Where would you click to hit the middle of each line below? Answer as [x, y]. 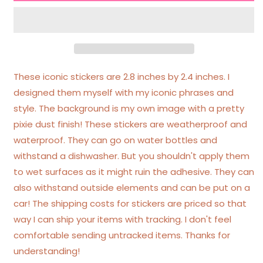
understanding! [47, 251]
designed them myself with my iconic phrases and [124, 92]
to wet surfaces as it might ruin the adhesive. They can [134, 171]
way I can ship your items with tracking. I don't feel [122, 219]
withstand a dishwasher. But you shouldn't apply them [131, 156]
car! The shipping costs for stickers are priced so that [130, 203]
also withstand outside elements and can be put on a [132, 187]
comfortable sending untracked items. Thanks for [122, 235]
